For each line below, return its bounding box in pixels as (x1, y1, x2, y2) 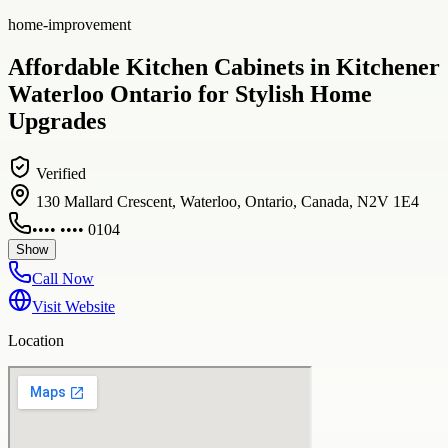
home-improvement (8, 15, 131, 33)
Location (8, 331, 64, 349)
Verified (32, 164, 86, 182)
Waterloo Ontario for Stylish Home (8, 80, 372, 107)
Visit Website (32, 297, 115, 315)
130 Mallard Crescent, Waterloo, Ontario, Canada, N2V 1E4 (36, 192, 419, 210)
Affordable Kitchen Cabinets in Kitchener (8, 53, 440, 80)
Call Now (32, 269, 94, 287)
